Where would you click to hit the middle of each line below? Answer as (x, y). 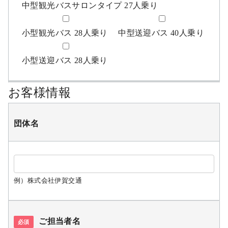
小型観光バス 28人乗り (65, 33)
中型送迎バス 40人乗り (161, 33)
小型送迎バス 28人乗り (65, 60)
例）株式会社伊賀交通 (48, 180)
